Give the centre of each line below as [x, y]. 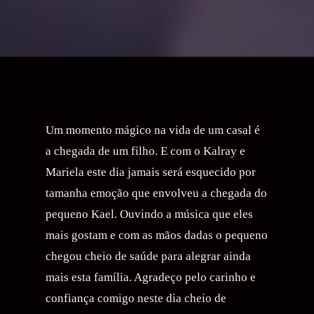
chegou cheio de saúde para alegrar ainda [149, 256]
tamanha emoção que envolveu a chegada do [157, 193]
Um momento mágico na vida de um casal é [153, 130]
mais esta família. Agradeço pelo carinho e [151, 277]
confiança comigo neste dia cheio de [136, 298]
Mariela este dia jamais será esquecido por [151, 172]
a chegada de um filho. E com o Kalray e [146, 151]
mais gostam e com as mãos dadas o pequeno [157, 235]
